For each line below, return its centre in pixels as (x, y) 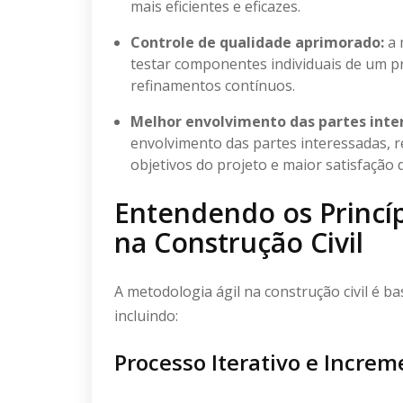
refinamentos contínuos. (213, 85)
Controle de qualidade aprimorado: (257, 42)
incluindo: (146, 315)
